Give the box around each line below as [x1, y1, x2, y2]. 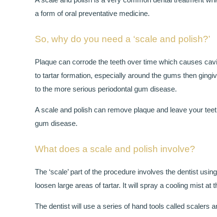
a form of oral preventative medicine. [35, 9, 150, 18]
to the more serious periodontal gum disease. [35, 85, 177, 93]
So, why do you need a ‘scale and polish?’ [35, 34, 210, 45]
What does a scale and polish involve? [35, 144, 195, 155]
